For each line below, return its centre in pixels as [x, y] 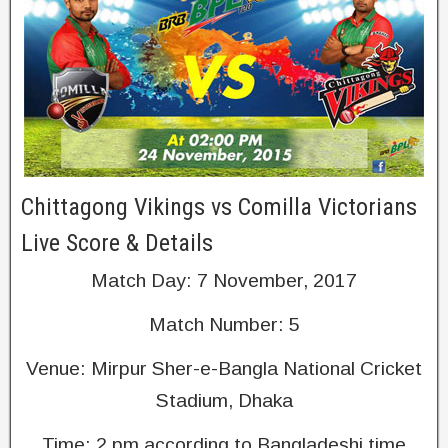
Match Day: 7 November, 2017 [224, 280]
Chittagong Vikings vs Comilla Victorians [219, 207]
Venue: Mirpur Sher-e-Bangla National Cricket [224, 368]
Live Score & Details [117, 243]
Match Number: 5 [224, 324]
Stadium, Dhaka [224, 400]
